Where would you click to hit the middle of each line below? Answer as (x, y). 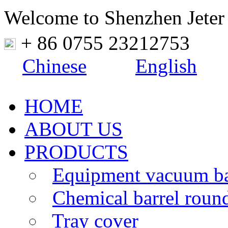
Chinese (54, 66)
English (166, 66)
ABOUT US (74, 129)
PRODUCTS (76, 152)
